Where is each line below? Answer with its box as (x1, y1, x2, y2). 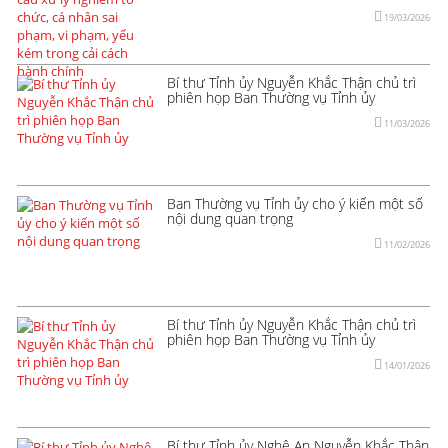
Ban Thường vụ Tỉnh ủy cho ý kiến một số (167, 193, 423, 213)
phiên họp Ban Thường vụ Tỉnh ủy (167, 87, 375, 107)
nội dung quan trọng (167, 208, 293, 228)
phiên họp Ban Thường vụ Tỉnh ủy (167, 329, 375, 349)
